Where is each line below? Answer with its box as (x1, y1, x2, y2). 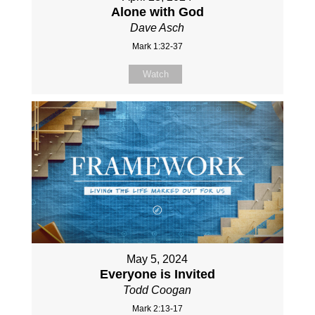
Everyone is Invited (99, 266, 215, 281)
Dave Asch (130, 22, 185, 34)
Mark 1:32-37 (131, 41, 183, 52)
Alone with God (110, 5, 204, 20)
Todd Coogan (123, 283, 192, 296)
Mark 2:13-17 (131, 303, 183, 314)
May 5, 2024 (127, 252, 188, 265)
